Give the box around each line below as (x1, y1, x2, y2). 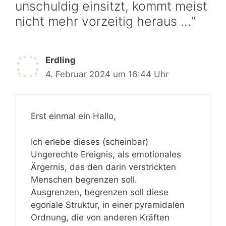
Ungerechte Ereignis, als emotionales (31, 149, 181, 159)
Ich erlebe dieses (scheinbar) (31, 136, 148, 147)
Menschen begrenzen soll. (31, 174, 137, 185)
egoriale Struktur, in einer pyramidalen (31, 199, 185, 210)
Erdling (45, 54, 76, 65)
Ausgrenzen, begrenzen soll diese (31, 187, 168, 197)
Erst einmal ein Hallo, (31, 111, 116, 121)
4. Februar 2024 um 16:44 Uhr (45, 69, 168, 79)
